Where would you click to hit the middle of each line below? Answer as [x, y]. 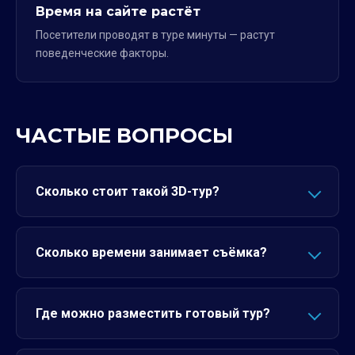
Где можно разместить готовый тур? [153, 313]
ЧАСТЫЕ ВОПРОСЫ [124, 136]
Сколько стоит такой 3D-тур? [128, 191]
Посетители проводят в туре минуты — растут [155, 35]
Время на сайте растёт [118, 11]
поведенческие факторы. [102, 53]
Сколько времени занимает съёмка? [151, 252]
